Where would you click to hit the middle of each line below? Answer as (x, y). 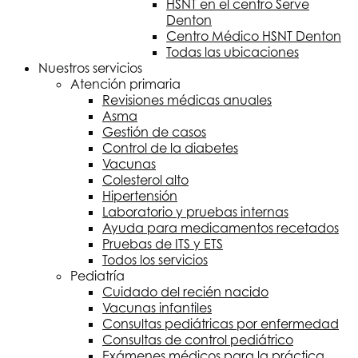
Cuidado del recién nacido (185, 292)
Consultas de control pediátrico (198, 340)
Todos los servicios (155, 260)
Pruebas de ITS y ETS (163, 244)
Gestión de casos (154, 132)
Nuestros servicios (90, 68)
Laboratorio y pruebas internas (195, 212)
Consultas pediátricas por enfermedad (221, 324)
